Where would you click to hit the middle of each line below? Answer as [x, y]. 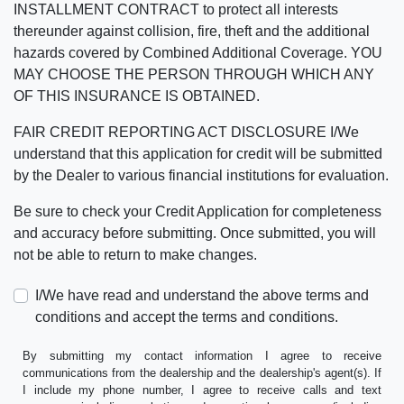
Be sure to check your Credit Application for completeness [197, 212]
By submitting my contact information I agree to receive [202, 356]
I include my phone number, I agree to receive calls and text [202, 390]
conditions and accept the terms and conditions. [187, 317]
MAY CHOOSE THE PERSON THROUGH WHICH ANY [194, 75]
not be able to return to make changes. [135, 255]
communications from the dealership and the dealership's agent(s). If [202, 373]
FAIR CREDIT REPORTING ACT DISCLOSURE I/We [186, 133]
